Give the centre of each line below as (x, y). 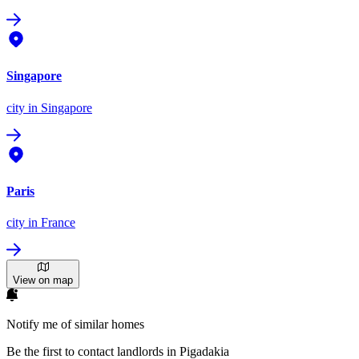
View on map (43, 280)
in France (50, 223)
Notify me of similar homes (75, 325)
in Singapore (58, 107)
